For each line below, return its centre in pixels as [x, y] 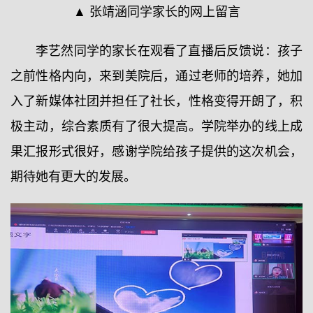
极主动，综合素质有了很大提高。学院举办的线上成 [156, 126]
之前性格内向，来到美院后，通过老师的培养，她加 [156, 76]
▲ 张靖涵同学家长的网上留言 [156, 12]
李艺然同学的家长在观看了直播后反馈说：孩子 [169, 51]
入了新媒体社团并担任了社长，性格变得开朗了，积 [156, 101]
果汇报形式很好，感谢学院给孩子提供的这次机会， [156, 151]
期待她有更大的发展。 [73, 176]
